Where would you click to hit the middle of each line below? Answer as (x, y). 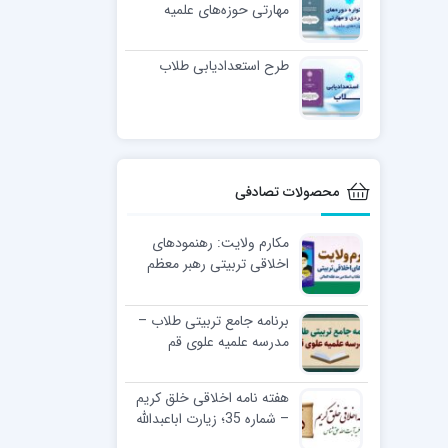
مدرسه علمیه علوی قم (228, 341)
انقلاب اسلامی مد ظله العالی (209, 284)
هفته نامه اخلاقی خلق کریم (212, 397)
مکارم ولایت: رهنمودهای (220, 242)
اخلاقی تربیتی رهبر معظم (217, 263)
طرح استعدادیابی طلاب (223, 65)
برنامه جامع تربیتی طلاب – (213, 320)
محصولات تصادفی (286, 191)
